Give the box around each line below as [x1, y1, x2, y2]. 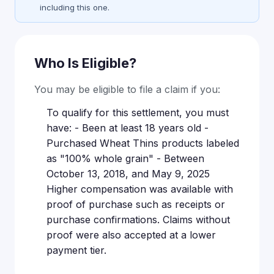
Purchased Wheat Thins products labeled [46, 137, 239, 149]
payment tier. [46, 244, 106, 256]
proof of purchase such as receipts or [46, 198, 225, 210]
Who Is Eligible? [34, 55, 136, 71]
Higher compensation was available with [46, 183, 233, 195]
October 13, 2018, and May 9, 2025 [46, 168, 210, 180]
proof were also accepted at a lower [46, 229, 216, 241]
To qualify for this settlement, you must [46, 106, 229, 119]
